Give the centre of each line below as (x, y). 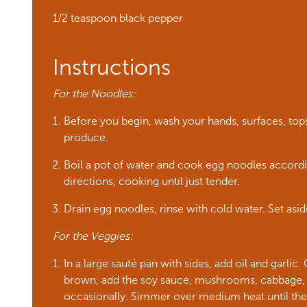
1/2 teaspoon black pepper (118, 18)
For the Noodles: (94, 94)
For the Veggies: (93, 236)
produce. (86, 137)
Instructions (112, 67)
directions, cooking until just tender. (152, 181)
